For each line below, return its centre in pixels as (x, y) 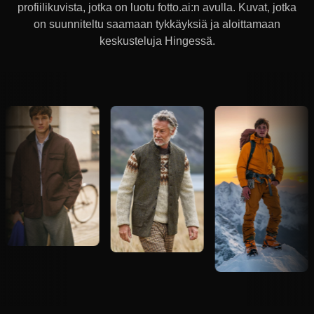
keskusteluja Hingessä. (157, 41)
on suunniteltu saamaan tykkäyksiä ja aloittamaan (157, 24)
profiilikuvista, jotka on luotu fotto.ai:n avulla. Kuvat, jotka (157, 7)
